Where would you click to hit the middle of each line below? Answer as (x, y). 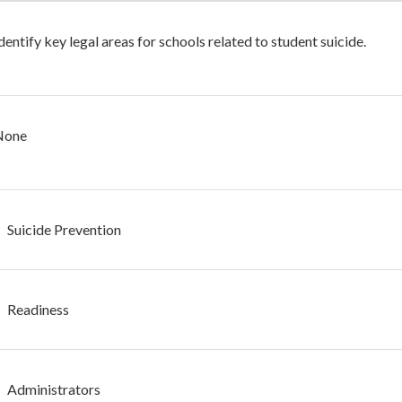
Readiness (38, 309)
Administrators (53, 389)
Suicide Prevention (64, 229)
